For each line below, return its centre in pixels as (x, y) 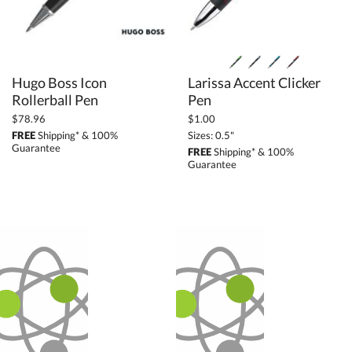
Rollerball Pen (55, 100)
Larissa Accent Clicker (254, 83)
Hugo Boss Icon (59, 83)
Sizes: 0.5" (211, 136)
